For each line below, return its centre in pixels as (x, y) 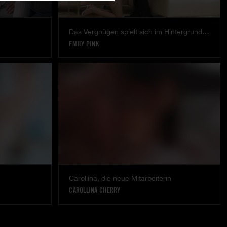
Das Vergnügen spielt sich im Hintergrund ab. (206, 32)
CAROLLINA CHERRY (95, 190)
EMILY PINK (84, 43)
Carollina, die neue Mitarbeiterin (120, 179)
